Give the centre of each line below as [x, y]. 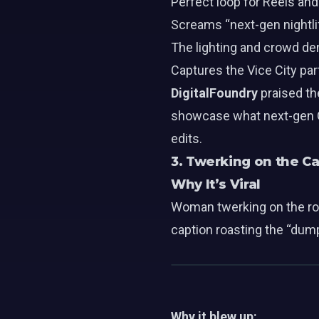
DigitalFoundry [214, 93]
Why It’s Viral [216, 184]
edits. [187, 138]
